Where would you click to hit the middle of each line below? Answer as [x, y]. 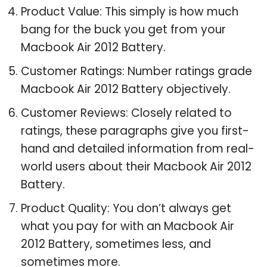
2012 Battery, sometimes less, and [116, 244]
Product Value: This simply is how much [130, 11]
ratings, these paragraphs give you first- [135, 131]
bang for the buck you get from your [123, 29]
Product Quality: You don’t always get [126, 208]
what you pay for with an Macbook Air [128, 226]
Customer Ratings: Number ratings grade [136, 71]
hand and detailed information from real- [138, 148]
